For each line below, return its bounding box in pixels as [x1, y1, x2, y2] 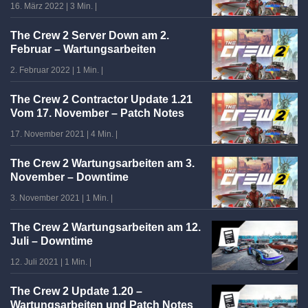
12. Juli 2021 [10, 256, 58, 267]
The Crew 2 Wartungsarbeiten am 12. [10, 221, 201, 233]
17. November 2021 [10, 129, 85, 139]
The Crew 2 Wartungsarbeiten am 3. [10, 157, 195, 169]
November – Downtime [10, 170, 129, 183]
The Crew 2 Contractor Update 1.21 [10, 93, 192, 105]
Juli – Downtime [10, 234, 93, 247]
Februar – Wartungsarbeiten [10, 43, 156, 55]
